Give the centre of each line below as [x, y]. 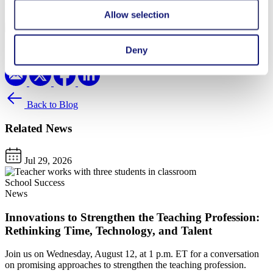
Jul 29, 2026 [47, 160]
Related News [38, 129]
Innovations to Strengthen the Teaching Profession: [132, 217]
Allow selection [136, 14]
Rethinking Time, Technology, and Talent [108, 230]
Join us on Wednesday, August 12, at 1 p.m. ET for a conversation [132, 254]
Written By [26, 7]
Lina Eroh [73, 28]
